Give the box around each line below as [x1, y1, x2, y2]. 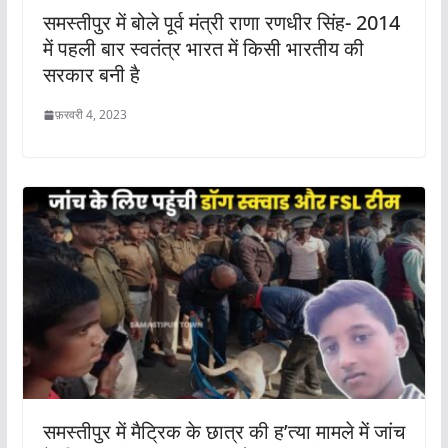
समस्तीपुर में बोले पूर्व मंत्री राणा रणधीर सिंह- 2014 [42, 9, 400, 37]
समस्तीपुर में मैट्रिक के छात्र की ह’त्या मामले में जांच [42, 417, 405, 445]
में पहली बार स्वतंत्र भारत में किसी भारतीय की [42, 35, 364, 63]
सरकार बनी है [42, 61, 140, 89]
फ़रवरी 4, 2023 [54, 106, 127, 124]
